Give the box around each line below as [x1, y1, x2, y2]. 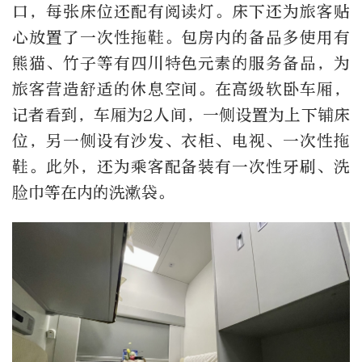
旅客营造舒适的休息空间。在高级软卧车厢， [12, 80, 350, 99]
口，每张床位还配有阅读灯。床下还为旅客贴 [12, 2, 350, 22]
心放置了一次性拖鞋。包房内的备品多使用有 [12, 28, 350, 48]
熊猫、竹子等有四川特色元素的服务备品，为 [12, 54, 350, 74]
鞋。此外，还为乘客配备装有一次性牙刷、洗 [12, 158, 350, 177]
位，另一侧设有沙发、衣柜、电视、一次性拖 [12, 132, 350, 151]
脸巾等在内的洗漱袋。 [12, 183, 174, 203]
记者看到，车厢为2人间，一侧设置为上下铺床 [12, 106, 350, 125]
